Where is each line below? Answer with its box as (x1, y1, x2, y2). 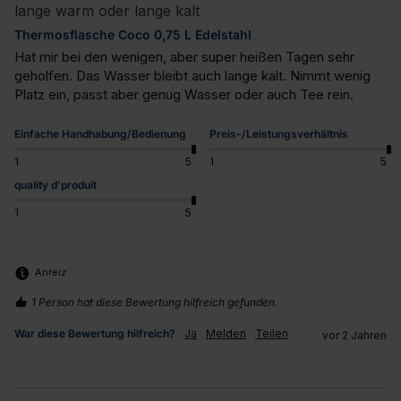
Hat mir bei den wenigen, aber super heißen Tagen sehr (14, 47, 354, 65)
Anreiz (35, 266, 66, 279)
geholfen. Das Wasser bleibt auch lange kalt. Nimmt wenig (14, 66, 371, 84)
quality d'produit (14, 177, 97, 192)
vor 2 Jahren (322, 328, 387, 342)
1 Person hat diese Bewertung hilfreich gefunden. (31, 294, 277, 309)
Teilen (255, 326, 288, 340)
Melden (206, 326, 246, 340)
